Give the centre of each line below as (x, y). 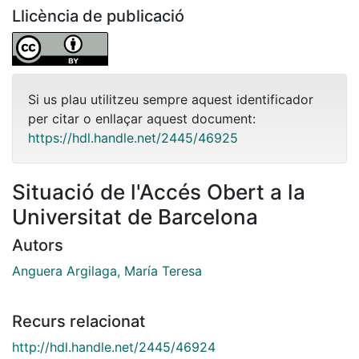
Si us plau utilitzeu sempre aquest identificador (171, 99)
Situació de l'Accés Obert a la (159, 192)
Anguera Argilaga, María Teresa (107, 270)
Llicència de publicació (98, 16)
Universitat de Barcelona (135, 216)
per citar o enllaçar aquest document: (142, 118)
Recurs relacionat (79, 321)
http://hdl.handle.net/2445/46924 (114, 347)
